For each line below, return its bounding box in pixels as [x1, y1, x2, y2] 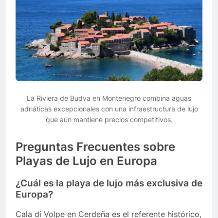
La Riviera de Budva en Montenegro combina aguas [27, 93, 191, 102]
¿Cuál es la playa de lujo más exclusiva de [16, 177, 202, 189]
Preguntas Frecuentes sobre [16, 139, 175, 154]
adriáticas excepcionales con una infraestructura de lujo [20, 104, 198, 113]
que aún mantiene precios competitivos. [45, 115, 173, 124]
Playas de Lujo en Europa [16, 153, 157, 168]
